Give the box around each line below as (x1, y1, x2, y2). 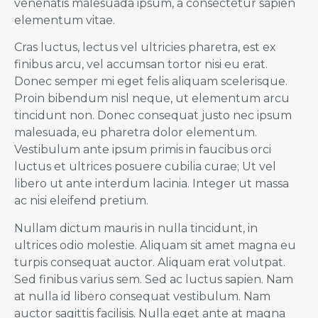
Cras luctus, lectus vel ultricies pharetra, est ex (14, 40, 276, 55)
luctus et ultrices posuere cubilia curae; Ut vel (14, 160, 276, 174)
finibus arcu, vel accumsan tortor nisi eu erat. (14, 57, 268, 72)
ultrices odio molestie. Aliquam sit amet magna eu (14, 238, 296, 252)
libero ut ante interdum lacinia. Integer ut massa (14, 177, 289, 191)
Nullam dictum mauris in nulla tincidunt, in (14, 221, 258, 235)
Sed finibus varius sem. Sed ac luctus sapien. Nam (14, 272, 293, 286)
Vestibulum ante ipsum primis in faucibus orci (14, 143, 271, 157)
